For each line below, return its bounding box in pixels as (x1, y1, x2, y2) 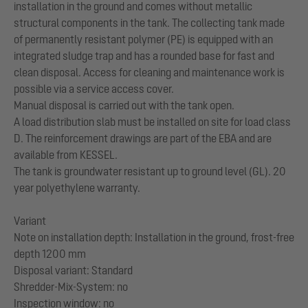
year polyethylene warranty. (14, 181, 140, 194)
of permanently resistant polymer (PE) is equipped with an (14, 32, 273, 45)
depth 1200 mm (14, 247, 86, 260)
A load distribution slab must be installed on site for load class (14, 115, 291, 128)
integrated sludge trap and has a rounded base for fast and (14, 49, 274, 62)
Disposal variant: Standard (14, 263, 133, 276)
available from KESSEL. (14, 148, 118, 161)
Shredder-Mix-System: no (14, 280, 128, 293)
